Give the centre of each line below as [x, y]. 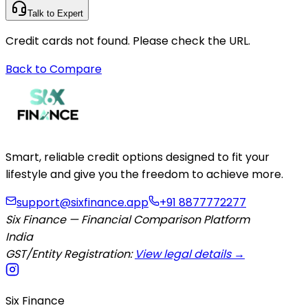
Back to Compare [54, 69]
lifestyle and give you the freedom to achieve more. [144, 174]
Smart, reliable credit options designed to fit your [137, 157]
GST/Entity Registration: [70, 254]
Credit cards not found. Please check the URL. [128, 41]
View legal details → [190, 254]
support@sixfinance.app [82, 202]
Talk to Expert [55, 13]
